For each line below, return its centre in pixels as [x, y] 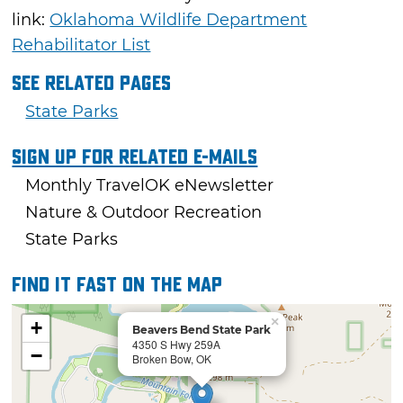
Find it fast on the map [117, 285]
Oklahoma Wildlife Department [179, 19]
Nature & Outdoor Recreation [144, 212]
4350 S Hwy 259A [177, 344]
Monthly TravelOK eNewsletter [150, 185]
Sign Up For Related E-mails [135, 157]
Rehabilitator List [81, 45]
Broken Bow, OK [172, 358]
